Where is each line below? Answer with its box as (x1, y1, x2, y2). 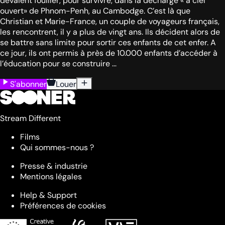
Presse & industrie (20, 161, 87, 172)
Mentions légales (20, 171, 82, 182)
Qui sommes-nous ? (20, 142, 94, 153)
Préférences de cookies (20, 200, 106, 211)
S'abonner (10, 79, 47, 90)
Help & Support (20, 190, 77, 201)
